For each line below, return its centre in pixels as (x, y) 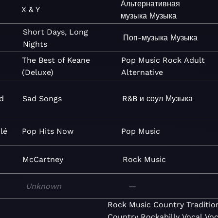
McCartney (43, 159)
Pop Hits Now (47, 131)
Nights (35, 44)
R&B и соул (142, 99)
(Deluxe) (37, 72)
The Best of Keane (56, 60)
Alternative (142, 72)
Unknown (44, 186)
